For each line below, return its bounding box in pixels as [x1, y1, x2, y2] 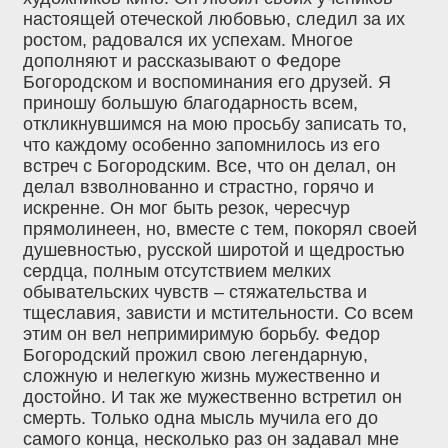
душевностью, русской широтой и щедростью [23, 239, 405, 260]
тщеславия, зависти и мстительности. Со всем [23, 302, 413, 323]
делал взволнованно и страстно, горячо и [23, 176, 374, 197]
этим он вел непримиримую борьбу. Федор [23, 323, 380, 344]
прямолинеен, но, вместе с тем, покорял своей [23, 218, 417, 239]
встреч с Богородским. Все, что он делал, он [23, 155, 396, 176]
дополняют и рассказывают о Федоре [23, 50, 341, 71]
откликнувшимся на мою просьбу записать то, [23, 113, 407, 134]
